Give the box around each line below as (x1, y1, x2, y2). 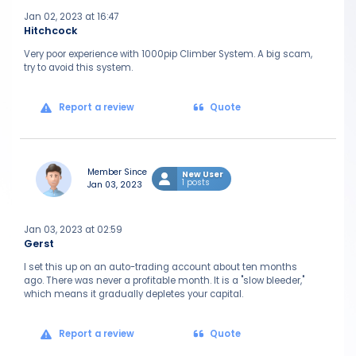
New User (182, 168, 223, 180)
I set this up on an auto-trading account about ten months (24, 261, 297, 273)
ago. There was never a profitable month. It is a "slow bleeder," (24, 274, 304, 287)
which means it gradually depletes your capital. (24, 288, 243, 300)
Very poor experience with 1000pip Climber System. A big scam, (24, 48, 312, 60)
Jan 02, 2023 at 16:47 (24, 10, 118, 23)
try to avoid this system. (24, 61, 133, 74)
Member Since (87, 166, 147, 178)
